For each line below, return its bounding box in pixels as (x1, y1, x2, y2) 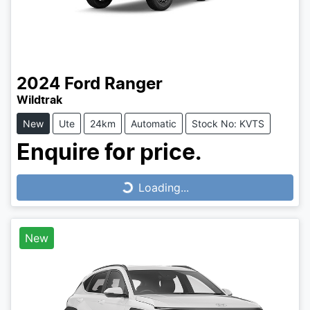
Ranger (104, 76, 163, 93)
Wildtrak (17, 95, 62, 107)
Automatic (131, 118, 176, 130)
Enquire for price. (17, 142, 202, 165)
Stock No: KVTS (192, 118, 264, 130)
